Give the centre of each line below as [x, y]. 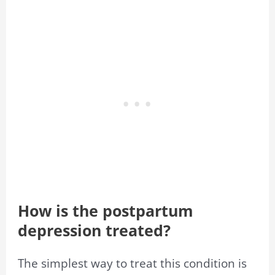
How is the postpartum [106, 211]
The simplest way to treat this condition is [133, 264]
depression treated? [95, 230]
